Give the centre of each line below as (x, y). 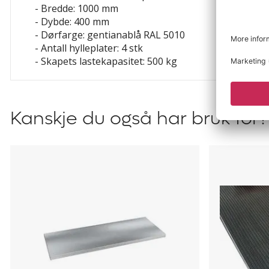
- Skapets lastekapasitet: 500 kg (106, 61)
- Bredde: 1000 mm (77, 8)
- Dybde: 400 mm (72, 22)
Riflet (222, 152)
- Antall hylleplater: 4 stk (89, 48)
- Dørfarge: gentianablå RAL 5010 (110, 35)
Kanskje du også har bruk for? (139, 119)
